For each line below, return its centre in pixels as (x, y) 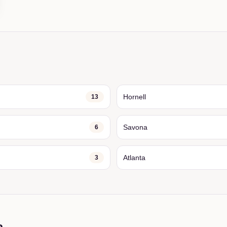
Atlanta (134, 158)
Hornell (135, 97)
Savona (135, 127)
